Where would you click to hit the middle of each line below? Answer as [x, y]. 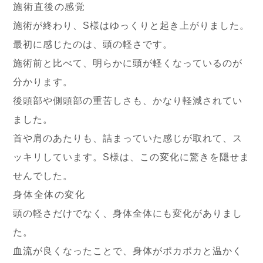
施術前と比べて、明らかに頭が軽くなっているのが [128, 63]
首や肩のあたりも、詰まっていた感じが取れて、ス [128, 138]
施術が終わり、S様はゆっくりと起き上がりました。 [131, 26]
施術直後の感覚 [49, 7]
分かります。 [43, 82]
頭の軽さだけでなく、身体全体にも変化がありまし [128, 213]
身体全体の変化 [49, 195]
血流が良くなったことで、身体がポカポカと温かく [128, 251]
